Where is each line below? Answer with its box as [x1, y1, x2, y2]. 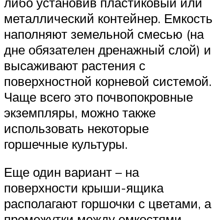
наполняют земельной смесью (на [4, 26, 204, 42]
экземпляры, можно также [4, 104, 156, 120]
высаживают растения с [4, 57, 145, 73]
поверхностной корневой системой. [4, 73, 212, 89]
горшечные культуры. [4, 136, 128, 152]
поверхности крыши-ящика [4, 180, 164, 196]
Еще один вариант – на [4, 164, 139, 180]
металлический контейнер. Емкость [4, 10, 213, 26]
